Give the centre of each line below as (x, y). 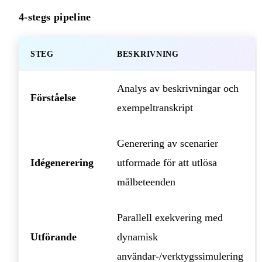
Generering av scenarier (168, 144)
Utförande (54, 237)
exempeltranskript (155, 108)
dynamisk (137, 237)
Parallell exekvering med (170, 218)
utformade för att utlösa (167, 163)
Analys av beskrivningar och (178, 89)
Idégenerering (62, 163)
